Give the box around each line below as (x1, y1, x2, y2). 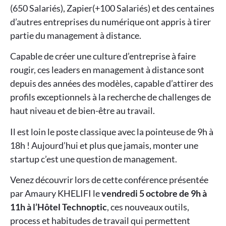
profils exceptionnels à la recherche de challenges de (10, 91, 211, 103)
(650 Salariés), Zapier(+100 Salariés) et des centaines (10, 2, 214, 14)
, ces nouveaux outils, (107, 201, 189, 212)
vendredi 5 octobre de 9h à (101, 187, 207, 199)
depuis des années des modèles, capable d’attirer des (10, 78, 213, 89)
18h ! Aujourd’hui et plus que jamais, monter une (10, 139, 198, 151)
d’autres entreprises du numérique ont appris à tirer (10, 16, 211, 27)
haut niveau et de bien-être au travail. (10, 105, 155, 117)
